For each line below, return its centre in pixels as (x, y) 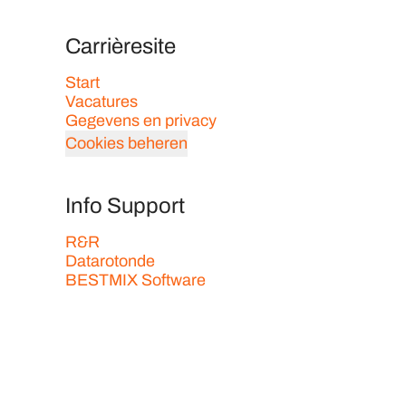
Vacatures (101, 101)
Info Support (125, 206)
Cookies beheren (126, 143)
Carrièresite (121, 46)
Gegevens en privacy (141, 121)
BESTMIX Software (135, 280)
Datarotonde (110, 261)
